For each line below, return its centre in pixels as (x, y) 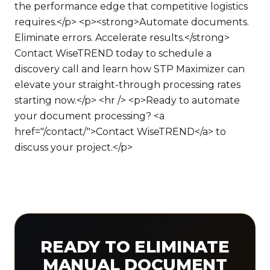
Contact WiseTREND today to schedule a (113, 53)
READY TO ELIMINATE (135, 247)
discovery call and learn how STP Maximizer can (130, 69)
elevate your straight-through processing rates (127, 85)
